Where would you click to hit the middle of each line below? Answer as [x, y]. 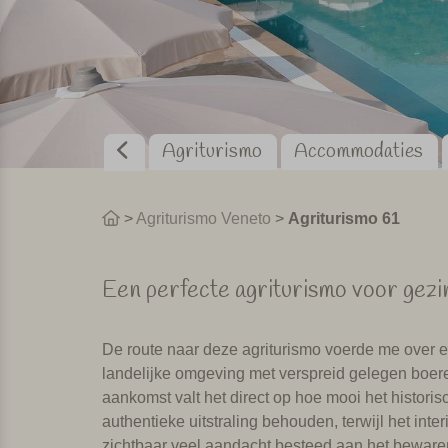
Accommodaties [358, 151]
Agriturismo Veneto [203, 218]
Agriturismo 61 [344, 218]
